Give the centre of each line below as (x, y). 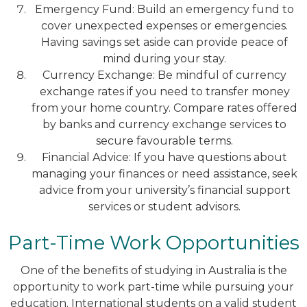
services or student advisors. (164, 206)
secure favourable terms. (164, 140)
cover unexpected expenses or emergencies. (164, 25)
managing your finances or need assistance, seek (164, 173)
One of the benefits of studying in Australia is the (153, 270)
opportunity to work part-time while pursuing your (153, 286)
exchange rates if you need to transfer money (164, 91)
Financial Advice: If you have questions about (164, 157)
